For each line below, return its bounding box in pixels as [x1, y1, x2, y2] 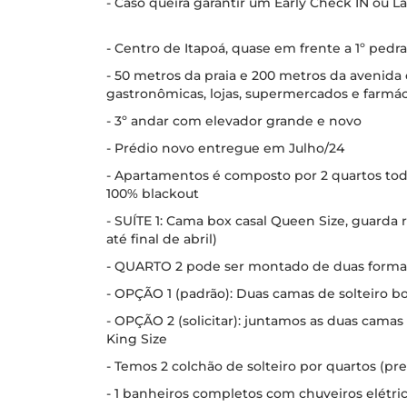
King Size [106, 331, 167, 347]
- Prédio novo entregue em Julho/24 [106, 140, 344, 156]
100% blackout [106, 185, 199, 202]
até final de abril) [106, 231, 217, 247]
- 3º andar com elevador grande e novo [106, 113, 362, 129]
